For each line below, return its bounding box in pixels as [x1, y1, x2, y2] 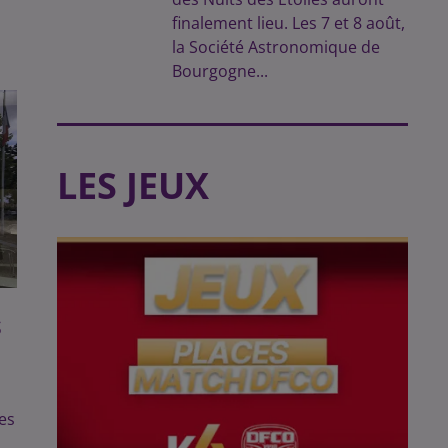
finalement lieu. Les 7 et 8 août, [172, 12, 406, 34]
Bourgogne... [172, 60, 269, 82]
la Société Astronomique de [172, 36, 381, 58]
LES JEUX [56, 161, 209, 210]
